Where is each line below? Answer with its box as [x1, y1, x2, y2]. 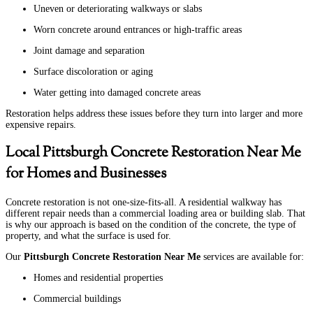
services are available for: [201, 251, 304, 262]
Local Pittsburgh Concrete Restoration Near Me [6, 143, 301, 164]
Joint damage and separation [34, 45, 145, 56]
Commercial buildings [34, 293, 121, 304]
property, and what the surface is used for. [6, 230, 171, 241]
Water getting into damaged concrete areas [34, 87, 201, 98]
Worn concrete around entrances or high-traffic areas [34, 24, 242, 35]
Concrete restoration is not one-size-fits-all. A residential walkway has [6, 196, 282, 208]
